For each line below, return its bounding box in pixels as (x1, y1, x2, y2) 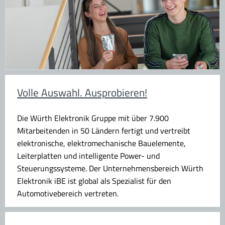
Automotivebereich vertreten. (17, 187, 119, 200)
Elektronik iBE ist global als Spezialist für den (17, 175, 171, 187)
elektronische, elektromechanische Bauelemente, (17, 137, 186, 150)
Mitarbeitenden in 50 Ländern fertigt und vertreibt (17, 125, 190, 137)
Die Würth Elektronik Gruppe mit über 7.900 (17, 112, 169, 125)
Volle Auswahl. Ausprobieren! (17, 84, 147, 101)
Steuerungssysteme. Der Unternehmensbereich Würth (17, 162, 203, 175)
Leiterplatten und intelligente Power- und (17, 150, 160, 162)
